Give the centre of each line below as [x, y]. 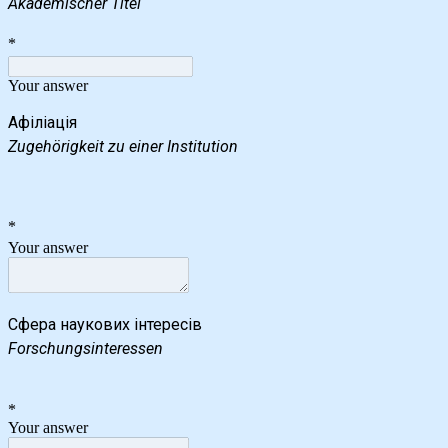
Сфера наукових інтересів [105, 324]
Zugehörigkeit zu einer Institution [123, 146]
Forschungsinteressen [85, 348]
